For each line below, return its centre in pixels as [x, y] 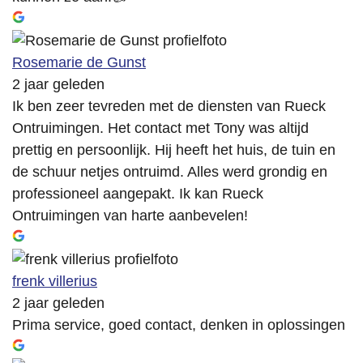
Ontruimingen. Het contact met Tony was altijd [160, 128]
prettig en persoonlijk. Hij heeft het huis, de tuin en [174, 150]
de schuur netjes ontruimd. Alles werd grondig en [170, 172]
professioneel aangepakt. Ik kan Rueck [138, 194]
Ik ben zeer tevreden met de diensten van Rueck [169, 107]
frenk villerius [55, 282]
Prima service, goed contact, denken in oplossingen [179, 325]
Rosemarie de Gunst [79, 63]
